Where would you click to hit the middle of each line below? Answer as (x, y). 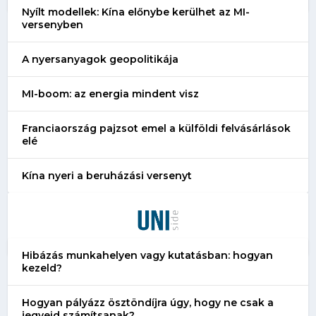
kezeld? (42, 268)
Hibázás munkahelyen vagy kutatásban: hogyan (148, 255)
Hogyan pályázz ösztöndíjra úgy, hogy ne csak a (148, 302)
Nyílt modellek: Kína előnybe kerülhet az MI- (136, 12)
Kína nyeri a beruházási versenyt (107, 175)
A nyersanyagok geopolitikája (101, 59)
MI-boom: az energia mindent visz (111, 93)
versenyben (53, 24)
